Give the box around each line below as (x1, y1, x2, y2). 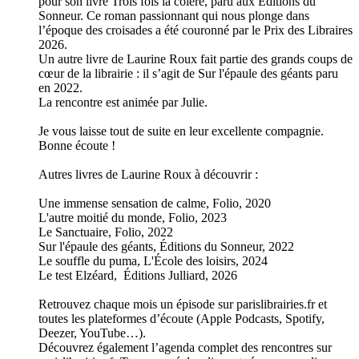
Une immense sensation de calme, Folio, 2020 (38, 196, 271, 211)
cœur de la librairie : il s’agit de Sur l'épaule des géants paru (38, 67, 338, 81)
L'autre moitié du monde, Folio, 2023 (38, 211, 227, 225)
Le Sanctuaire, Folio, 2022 (38, 225, 173, 240)
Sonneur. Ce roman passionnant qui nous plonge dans (38, 9, 309, 23)
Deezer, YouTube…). (38, 326, 146, 341)
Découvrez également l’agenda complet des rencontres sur (38, 341, 332, 355)
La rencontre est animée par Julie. (38, 95, 208, 110)
